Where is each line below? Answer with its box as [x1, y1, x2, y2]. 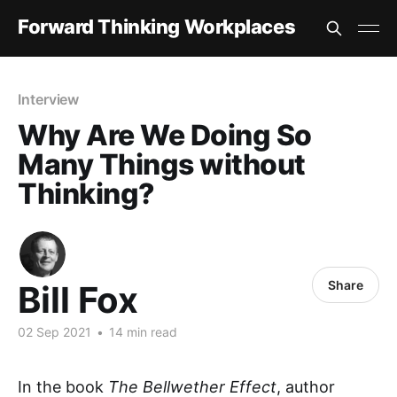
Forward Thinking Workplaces [18, 14, 296, 38]
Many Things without [18, 147, 306, 182]
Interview [18, 90, 80, 108]
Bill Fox [18, 278, 138, 322]
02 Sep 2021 [18, 324, 91, 339]
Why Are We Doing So [18, 118, 312, 152]
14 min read [105, 324, 177, 339]
